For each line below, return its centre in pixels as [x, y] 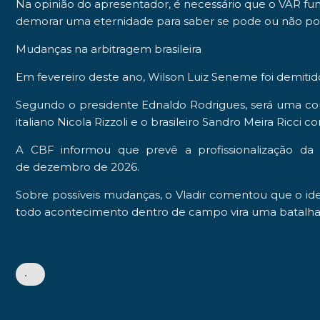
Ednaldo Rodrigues [194, 104]
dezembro [60, 166]
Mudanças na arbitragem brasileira [109, 49]
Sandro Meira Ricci [252, 121]
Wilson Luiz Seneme [203, 76]
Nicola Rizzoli [92, 121]
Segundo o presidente [79, 104]
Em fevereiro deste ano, [82, 76]
